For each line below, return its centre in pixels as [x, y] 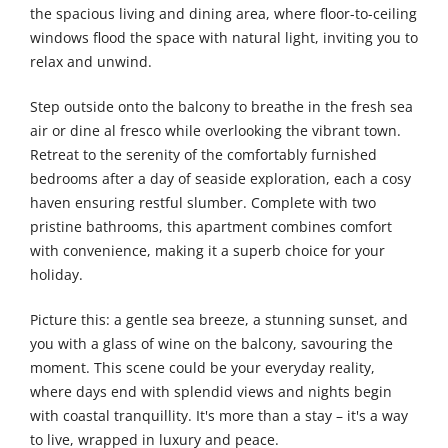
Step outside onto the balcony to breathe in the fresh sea [221, 107]
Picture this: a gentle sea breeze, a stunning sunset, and [219, 320]
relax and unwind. [91, 62]
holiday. [56, 275]
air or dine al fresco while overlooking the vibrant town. [215, 131]
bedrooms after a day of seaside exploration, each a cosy [220, 179]
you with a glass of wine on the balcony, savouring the [211, 344]
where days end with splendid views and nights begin [211, 392]
